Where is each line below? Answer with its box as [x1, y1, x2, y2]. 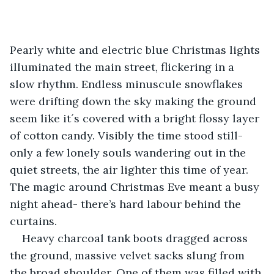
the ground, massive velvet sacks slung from [10, 248, 248, 262]
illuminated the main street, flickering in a [10, 59, 237, 74]
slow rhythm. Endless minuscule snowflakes [10, 76, 246, 91]
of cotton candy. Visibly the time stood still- [10, 128, 246, 143]
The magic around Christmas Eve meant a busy [10, 179, 262, 194]
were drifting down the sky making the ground [10, 94, 259, 108]
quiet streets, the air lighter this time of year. [10, 162, 251, 177]
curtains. [10, 213, 57, 228]
